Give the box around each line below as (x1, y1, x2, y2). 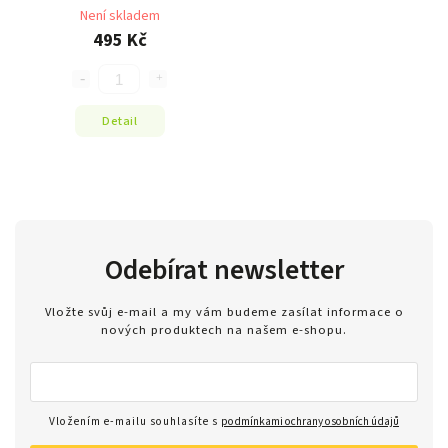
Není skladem (79, 6, 160, 27)
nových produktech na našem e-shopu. (101, 320, 347, 339)
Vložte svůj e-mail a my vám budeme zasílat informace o (44, 302, 404, 321)
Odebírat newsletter (104, 250, 344, 291)
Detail (102, 111, 137, 130)
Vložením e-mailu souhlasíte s (49, 412, 221, 430)
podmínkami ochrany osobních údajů (221, 412, 399, 430)
